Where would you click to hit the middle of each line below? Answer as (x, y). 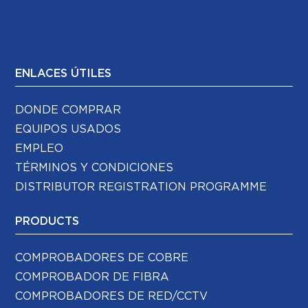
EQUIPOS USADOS (68, 130)
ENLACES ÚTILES (64, 74)
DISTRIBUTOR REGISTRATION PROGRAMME (141, 187)
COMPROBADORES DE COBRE (102, 258)
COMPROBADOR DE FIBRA (92, 277)
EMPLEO (40, 149)
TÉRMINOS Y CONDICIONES (95, 168)
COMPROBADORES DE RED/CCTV (112, 297)
